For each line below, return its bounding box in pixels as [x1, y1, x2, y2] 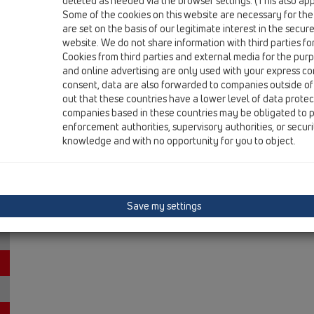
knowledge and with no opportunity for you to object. [62, 134, 296, 147]
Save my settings [125, 199, 202, 212]
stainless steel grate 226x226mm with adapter [103, 8, 306, 22]
